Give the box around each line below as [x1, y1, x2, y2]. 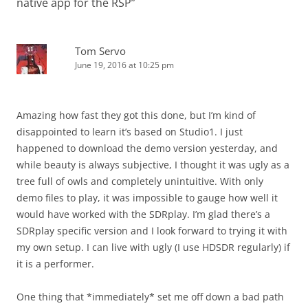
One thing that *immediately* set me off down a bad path [16, 289, 284, 303]
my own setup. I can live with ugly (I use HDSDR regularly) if [16, 240, 290, 254]
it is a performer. [16, 256, 94, 270]
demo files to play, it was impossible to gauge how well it [16, 190, 278, 204]
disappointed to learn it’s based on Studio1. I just [16, 124, 243, 138]
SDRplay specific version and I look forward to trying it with [16, 223, 287, 237]
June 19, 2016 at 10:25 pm [75, 58, 174, 71]
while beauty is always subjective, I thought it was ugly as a [16, 157, 289, 171]
